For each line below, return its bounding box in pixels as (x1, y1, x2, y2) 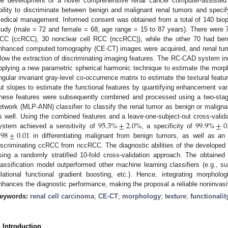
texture (165, 192, 186, 200)
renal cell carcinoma (30, 192, 94, 200)
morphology (122, 192, 161, 200)
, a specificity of (141, 122, 195, 130)
